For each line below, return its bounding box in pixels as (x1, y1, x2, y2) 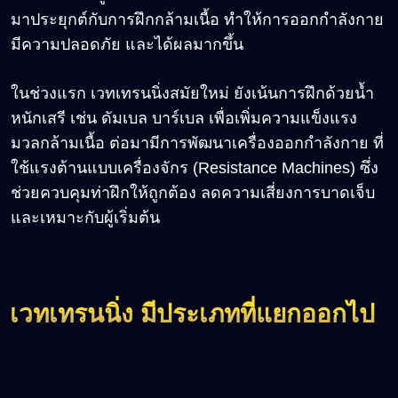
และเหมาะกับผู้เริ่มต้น (11, 208, 160, 227)
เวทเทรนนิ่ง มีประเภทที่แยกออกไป (10, 299, 375, 328)
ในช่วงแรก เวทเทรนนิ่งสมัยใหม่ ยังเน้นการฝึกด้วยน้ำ (11, 84, 374, 102)
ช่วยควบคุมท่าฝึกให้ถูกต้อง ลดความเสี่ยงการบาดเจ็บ (11, 183, 375, 202)
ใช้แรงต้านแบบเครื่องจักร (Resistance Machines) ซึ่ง (11, 158, 378, 177)
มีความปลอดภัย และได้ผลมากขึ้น (11, 35, 243, 53)
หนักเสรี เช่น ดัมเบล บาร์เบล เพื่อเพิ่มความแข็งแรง (11, 108, 357, 127)
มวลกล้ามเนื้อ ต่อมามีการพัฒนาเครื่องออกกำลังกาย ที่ (11, 133, 384, 152)
